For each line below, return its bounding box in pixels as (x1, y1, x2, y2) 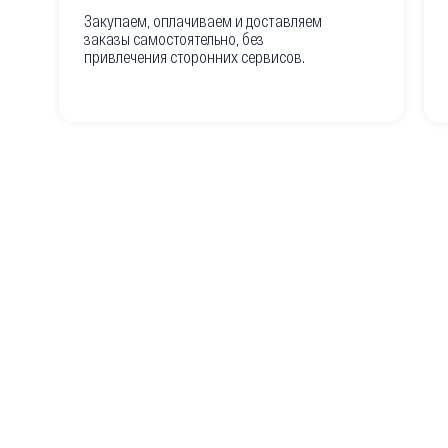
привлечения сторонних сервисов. (83, 47, 305, 67)
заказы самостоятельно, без (83, 29, 264, 49)
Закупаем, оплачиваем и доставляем (83, 11, 322, 31)
